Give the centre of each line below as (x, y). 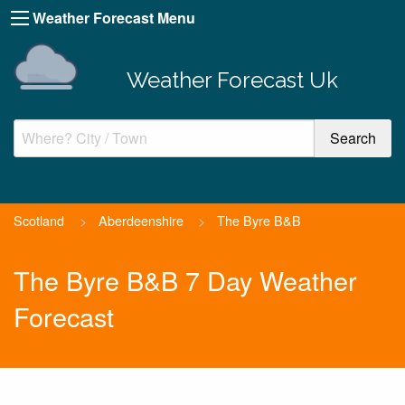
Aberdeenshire (141, 220)
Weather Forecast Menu (114, 18)
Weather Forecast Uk (232, 80)
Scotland (39, 220)
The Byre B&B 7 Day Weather (185, 280)
